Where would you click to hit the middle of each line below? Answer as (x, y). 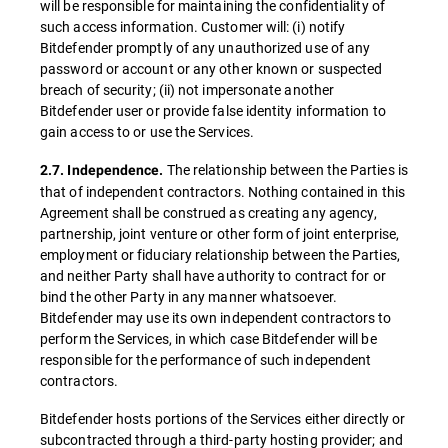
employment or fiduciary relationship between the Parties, (220, 254)
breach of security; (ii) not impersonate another (187, 89)
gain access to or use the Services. (147, 131)
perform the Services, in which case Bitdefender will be (208, 338)
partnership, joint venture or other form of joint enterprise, (220, 233)
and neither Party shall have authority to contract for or (213, 275)
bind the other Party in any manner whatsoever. (188, 296)
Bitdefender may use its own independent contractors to (216, 317)
